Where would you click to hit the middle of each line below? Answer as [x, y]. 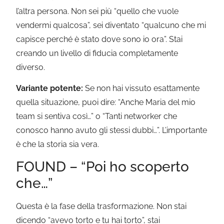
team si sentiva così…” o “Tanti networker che [97, 116]
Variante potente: [50, 88]
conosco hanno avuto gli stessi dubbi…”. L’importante [112, 130]
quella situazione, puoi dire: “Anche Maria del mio [106, 102]
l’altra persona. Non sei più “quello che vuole [97, 11]
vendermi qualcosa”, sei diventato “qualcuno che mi [111, 25]
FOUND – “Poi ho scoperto [103, 167]
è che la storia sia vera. [58, 144]
